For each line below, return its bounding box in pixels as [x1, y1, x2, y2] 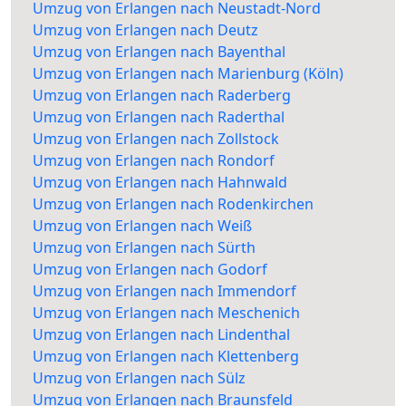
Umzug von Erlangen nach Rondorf [33, 150, 275, 171]
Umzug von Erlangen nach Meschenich [33, 303, 300, 324]
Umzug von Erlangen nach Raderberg [33, 85, 291, 106]
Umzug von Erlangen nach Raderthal [33, 107, 285, 128]
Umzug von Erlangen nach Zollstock [33, 129, 279, 150]
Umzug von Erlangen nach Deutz [33, 20, 258, 41]
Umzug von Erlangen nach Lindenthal [33, 324, 290, 345]
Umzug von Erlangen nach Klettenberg [33, 346, 299, 367]
